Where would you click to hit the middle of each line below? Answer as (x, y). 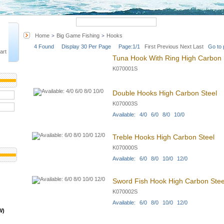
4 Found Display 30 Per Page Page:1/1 (88, 46)
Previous (168, 46)
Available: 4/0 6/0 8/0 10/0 (148, 114)
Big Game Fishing (78, 35)
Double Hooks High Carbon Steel (165, 93)
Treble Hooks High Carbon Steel (163, 137)
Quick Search (58, 22)
